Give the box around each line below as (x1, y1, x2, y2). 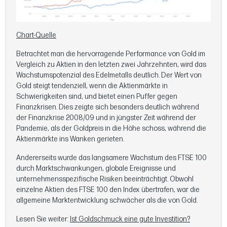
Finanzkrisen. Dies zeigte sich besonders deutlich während (16, 102, 199, 111)
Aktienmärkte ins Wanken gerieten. (16, 134, 124, 143)
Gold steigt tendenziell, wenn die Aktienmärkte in (16, 81, 168, 90)
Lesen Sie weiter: (16, 214, 70, 223)
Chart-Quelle (16, 30, 56, 40)
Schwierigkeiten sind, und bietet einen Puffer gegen (16, 92, 177, 101)
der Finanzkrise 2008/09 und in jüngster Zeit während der (16, 113, 196, 122)
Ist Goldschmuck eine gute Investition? (70, 214, 190, 223)
